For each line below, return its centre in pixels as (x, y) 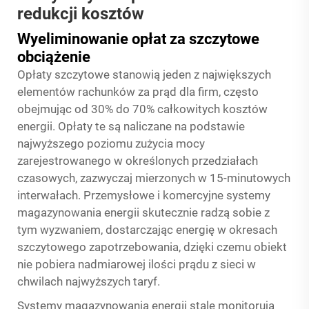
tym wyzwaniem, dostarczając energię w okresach (147, 230)
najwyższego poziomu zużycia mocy (111, 143)
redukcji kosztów (81, 14)
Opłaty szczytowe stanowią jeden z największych (144, 74)
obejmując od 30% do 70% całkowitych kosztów (142, 109)
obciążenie (54, 57)
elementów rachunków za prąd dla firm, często (138, 92)
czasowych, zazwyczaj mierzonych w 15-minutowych (154, 178)
